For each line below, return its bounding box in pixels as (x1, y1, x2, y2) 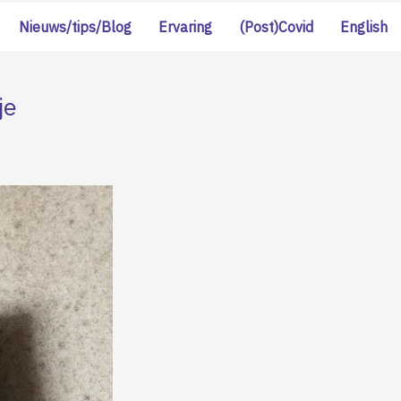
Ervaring (158, 18, 212, 36)
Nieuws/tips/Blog (19, 18, 132, 36)
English (340, 18, 388, 36)
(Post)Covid (239, 18, 313, 36)
